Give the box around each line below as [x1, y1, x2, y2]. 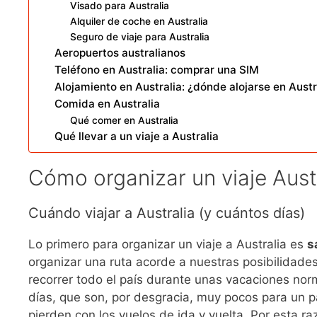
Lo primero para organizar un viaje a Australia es [28, 237, 307, 252]
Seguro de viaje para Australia [70, 31, 210, 43]
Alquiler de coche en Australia [70, 16, 209, 28]
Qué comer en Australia [70, 115, 179, 127]
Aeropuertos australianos [54, 46, 185, 60]
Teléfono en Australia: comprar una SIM [54, 63, 259, 77]
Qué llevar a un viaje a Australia [54, 129, 219, 144]
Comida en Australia [54, 97, 160, 111]
